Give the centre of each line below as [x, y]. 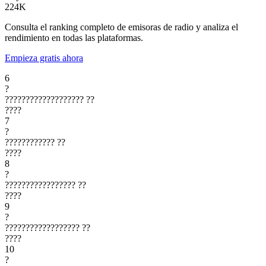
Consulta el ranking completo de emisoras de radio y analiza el [121, 27]
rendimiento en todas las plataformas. [74, 37]
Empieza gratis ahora [44, 58]
